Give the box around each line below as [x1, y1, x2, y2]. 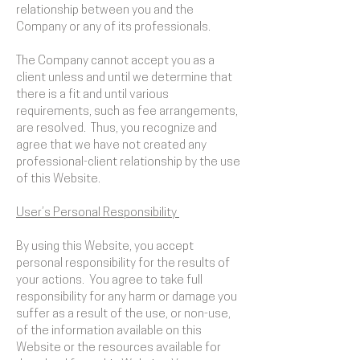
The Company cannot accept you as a [16, 55, 215, 67]
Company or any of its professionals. [16, 22, 211, 34]
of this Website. [16, 174, 100, 186]
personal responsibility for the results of [16, 258, 230, 270]
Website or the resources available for [16, 342, 221, 354]
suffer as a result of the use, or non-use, [16, 309, 231, 321]
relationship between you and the [16, 5, 194, 17]
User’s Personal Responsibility [16, 207, 179, 219]
